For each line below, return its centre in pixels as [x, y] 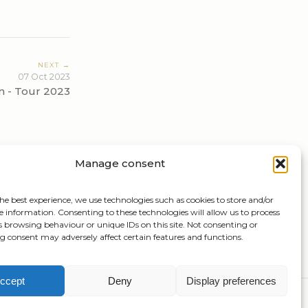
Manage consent [120, 163]
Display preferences [232, 280]
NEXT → [54, 65]
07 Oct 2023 [44, 77]
